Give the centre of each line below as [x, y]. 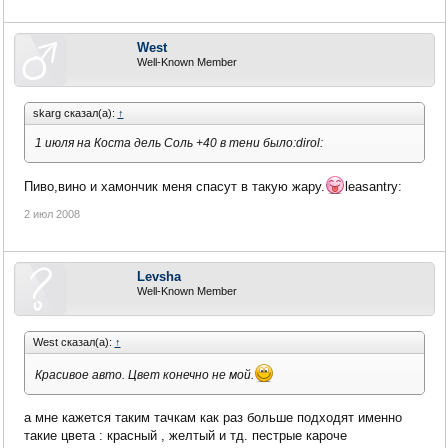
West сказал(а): [73, 342]
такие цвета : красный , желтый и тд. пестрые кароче [185, 435]
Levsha [158, 277]
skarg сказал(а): [75, 112]
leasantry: [373, 187]
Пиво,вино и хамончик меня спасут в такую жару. [174, 187]
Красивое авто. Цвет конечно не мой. [144, 375]
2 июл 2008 [51, 214]
